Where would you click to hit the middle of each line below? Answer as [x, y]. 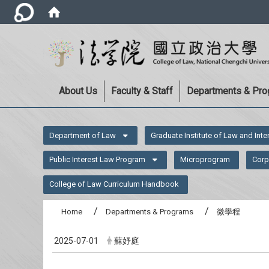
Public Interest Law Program [98, 160]
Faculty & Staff [142, 91]
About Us [78, 91]
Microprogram [205, 160]
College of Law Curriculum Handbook [114, 184]
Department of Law [83, 135]
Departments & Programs [150, 212]
